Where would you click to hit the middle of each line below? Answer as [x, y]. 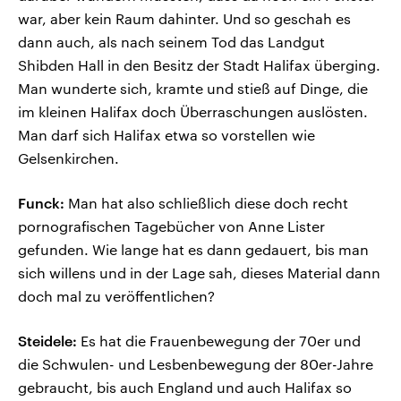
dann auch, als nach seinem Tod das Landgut [171, 42]
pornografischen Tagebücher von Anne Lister [171, 226]
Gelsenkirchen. [68, 158]
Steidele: [47, 341]
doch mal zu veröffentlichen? [116, 296]
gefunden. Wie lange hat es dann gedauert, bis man [193, 250]
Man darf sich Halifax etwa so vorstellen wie [166, 135]
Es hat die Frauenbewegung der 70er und [219, 341]
